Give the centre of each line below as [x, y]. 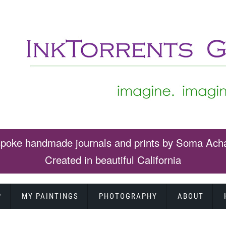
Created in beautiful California [113, 160]
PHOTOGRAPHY [128, 196]
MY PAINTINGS [50, 196]
